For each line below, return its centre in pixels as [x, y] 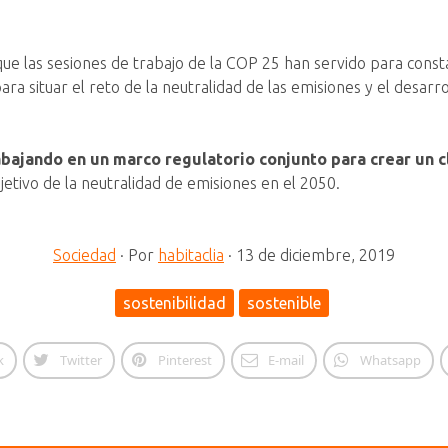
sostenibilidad [174, 303]
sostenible [283, 303]
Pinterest [184, 360]
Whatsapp [390, 360]
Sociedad [84, 255]
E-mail [285, 360]
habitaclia [191, 255]
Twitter [80, 360]
